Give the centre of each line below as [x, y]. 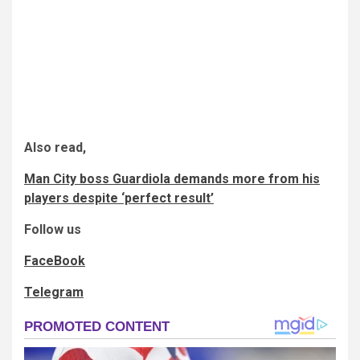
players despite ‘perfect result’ [119, 198]
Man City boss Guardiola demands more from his [172, 178]
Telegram [54, 292]
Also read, [55, 147]
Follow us [53, 229]
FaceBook [55, 260]
